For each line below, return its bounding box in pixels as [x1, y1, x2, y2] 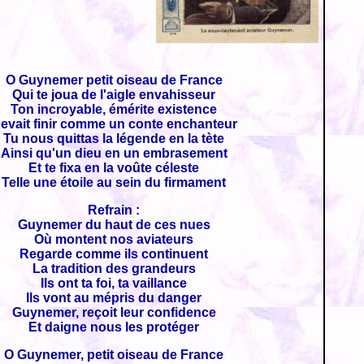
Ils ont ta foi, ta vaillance [41, 276, 187, 290]
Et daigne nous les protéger [28, 320, 199, 334]
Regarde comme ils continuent [19, 247, 208, 261]
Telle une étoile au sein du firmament [2, 175, 226, 189]
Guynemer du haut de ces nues [17, 218, 210, 232]
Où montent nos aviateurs [34, 232, 193, 246]
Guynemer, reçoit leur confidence [11, 305, 216, 319]
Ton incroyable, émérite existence [11, 102, 217, 116]
